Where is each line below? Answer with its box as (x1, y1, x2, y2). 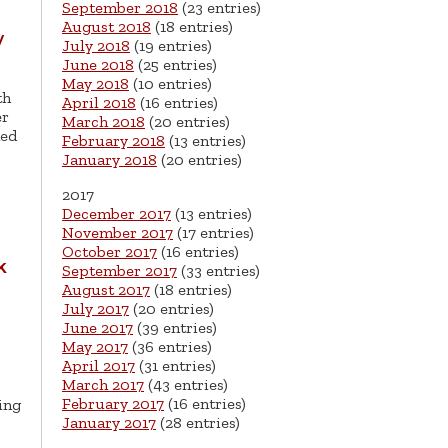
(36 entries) (128, 337, 212, 357)
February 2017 (62, 394, 164, 414)
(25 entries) (134, 55, 217, 75)
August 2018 (62, 17, 151, 37)
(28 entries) (156, 413, 240, 433)
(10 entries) (129, 74, 212, 94)
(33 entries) (177, 261, 260, 281)
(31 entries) (135, 356, 216, 376)
